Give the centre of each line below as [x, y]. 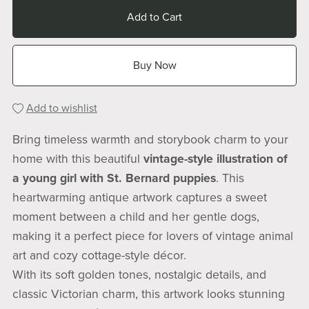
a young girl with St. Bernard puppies [114, 178]
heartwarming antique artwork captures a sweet [139, 197]
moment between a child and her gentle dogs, [136, 217]
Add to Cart [154, 18]
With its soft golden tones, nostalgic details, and [139, 275]
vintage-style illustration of [215, 159]
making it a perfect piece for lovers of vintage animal [152, 236]
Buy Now [154, 65]
